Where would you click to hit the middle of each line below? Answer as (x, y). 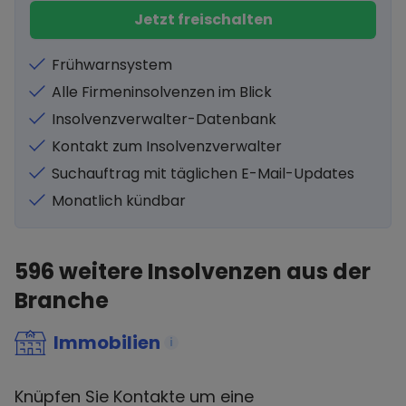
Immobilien (107, 343)
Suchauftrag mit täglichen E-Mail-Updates (203, 174)
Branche (62, 300)
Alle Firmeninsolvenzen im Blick (162, 92)
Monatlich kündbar (119, 201)
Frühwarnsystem (112, 65)
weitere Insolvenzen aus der (213, 271)
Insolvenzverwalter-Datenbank (164, 119)
